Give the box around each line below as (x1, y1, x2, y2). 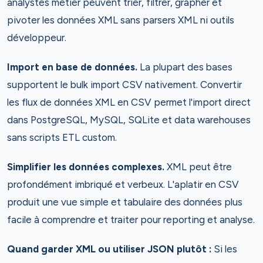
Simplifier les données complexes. (7, 161, 167, 173)
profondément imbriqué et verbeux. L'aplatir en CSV (7, 178, 239, 190)
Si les (214, 243, 237, 255)
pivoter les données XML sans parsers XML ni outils (7, 14, 234, 26)
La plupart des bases (140, 61, 232, 73)
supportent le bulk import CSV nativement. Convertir (7, 79, 242, 90)
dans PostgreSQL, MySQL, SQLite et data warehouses (7, 114, 251, 126)
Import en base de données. (7, 61, 140, 73)
